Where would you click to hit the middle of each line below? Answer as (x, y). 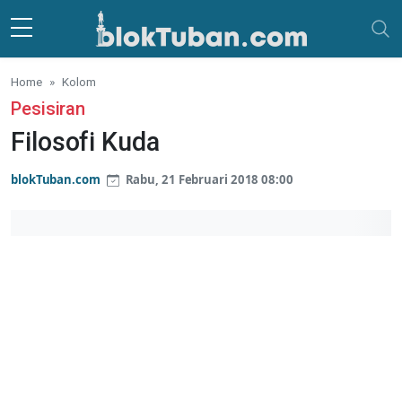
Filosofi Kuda (85, 142)
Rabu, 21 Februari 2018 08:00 (208, 179)
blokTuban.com (56, 179)
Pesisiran (48, 109)
